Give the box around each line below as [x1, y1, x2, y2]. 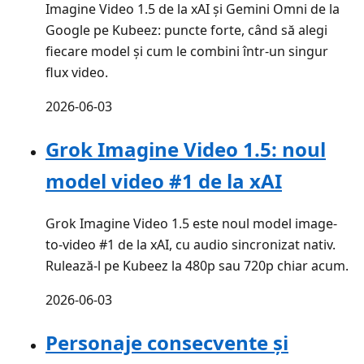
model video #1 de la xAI [45, 167, 282, 195]
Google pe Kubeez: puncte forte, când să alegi [45, 21, 327, 40]
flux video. [45, 63, 108, 82]
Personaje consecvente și [45, 329, 288, 357]
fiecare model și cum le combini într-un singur [45, 42, 328, 61]
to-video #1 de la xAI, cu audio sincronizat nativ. [45, 236, 336, 254]
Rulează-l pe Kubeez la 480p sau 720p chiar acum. [45, 257, 349, 275]
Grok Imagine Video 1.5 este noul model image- [45, 214, 337, 233]
